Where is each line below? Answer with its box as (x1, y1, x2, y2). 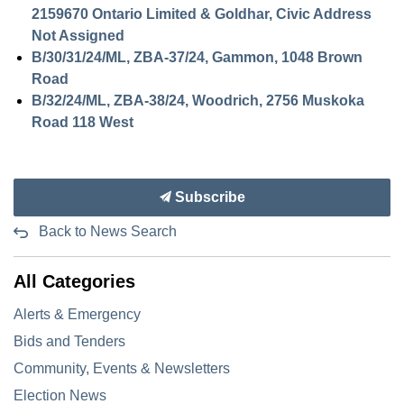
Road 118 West (32, 115, 133, 130)
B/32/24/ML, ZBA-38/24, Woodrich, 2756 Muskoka (32, 93, 364, 108)
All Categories (14, 271, 135, 291)
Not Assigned (32, 28, 124, 43)
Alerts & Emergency (14, 307, 141, 322)
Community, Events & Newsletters (14, 361, 230, 376)
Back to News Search (39, 224, 177, 239)
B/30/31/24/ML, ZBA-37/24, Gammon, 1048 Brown (32, 50, 363, 65)
